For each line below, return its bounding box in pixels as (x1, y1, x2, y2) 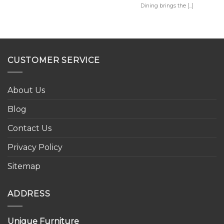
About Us (7, 85, 45, 95)
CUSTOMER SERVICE (7, 55, 100, 65)
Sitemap (7, 161, 40, 171)
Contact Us (7, 123, 51, 133)
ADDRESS (7, 189, 50, 199)
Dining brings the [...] (140, 2, 193, 9)
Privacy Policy (7, 142, 62, 152)
